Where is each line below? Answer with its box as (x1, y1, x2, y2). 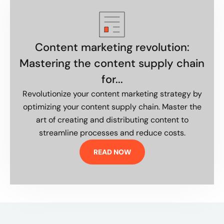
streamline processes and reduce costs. (38, 127, 185, 138)
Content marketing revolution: (34, 40, 189, 54)
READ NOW (93, 147, 131, 156)
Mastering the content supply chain (19, 56, 204, 70)
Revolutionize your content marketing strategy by (22, 88, 202, 99)
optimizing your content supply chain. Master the (22, 101, 201, 112)
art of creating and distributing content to (35, 114, 188, 125)
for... (101, 72, 123, 86)
